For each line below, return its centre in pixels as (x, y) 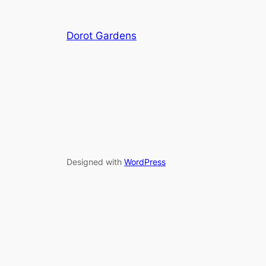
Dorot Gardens (102, 35)
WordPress (145, 162)
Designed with (95, 162)
